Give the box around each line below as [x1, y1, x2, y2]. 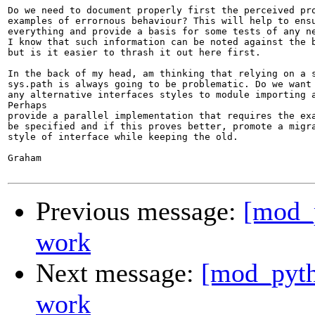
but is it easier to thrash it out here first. [8, 47, 261, 58]
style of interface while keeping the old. [8, 131, 238, 143]
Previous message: [36, 196, 243, 226]
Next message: [36, 258, 201, 288]
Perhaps [8, 100, 47, 111]
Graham [8, 153, 41, 164]
